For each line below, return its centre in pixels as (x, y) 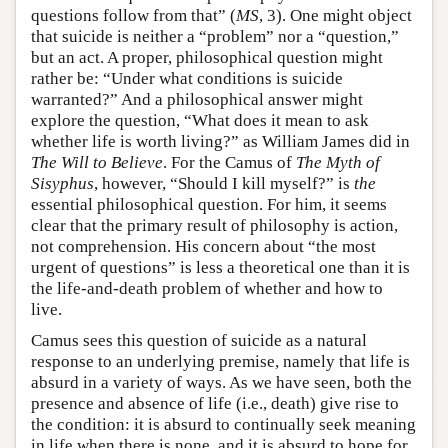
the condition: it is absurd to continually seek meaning (223, 425)
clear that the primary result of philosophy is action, (214, 226)
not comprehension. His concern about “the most (203, 247)
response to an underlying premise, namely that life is (220, 362)
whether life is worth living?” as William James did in (220, 142)
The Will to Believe (97, 163)
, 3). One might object (335, 16)
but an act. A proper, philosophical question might (207, 58)
